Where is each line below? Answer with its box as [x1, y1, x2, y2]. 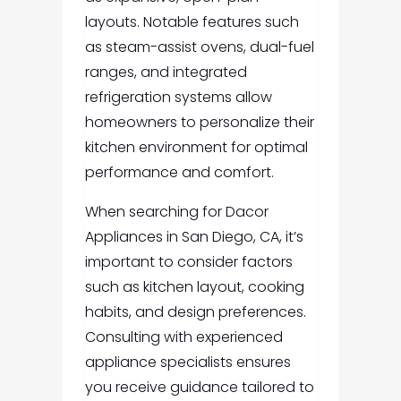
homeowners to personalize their [84, 112, 314, 133]
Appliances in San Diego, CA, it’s [84, 226, 303, 248]
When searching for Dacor [84, 201, 269, 223]
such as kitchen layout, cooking [84, 277, 304, 298]
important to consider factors [84, 252, 293, 273]
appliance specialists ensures [84, 352, 291, 373]
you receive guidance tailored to [84, 377, 314, 398]
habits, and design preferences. [84, 302, 306, 323]
